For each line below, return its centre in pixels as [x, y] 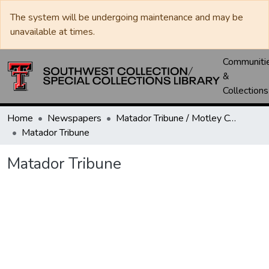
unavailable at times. [53, 32]
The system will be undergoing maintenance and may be [127, 17]
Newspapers [74, 118]
